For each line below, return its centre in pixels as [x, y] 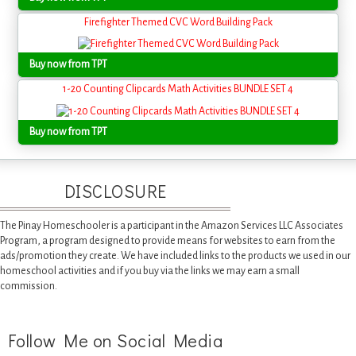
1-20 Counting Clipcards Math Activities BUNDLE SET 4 [178, 89]
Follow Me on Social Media [115, 340]
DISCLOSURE [115, 191]
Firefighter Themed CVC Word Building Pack [178, 23]
